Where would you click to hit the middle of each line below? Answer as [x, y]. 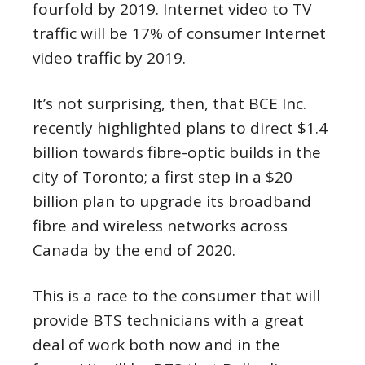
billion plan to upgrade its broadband [172, 201]
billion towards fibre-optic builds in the [177, 152]
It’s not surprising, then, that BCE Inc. [169, 103]
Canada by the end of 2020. [134, 250]
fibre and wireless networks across [160, 226]
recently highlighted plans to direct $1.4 [180, 128]
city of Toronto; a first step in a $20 [163, 177]
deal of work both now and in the [156, 345]
